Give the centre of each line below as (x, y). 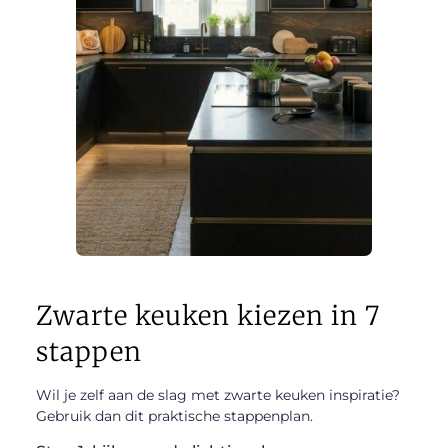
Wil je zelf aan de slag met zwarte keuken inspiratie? (217, 395)
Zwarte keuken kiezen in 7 (207, 316)
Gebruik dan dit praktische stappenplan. (174, 416)
